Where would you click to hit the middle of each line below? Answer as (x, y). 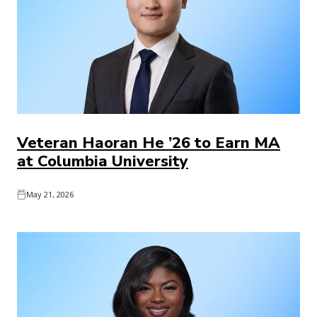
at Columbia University (103, 161)
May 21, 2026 (50, 194)
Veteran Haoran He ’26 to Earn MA (149, 143)
